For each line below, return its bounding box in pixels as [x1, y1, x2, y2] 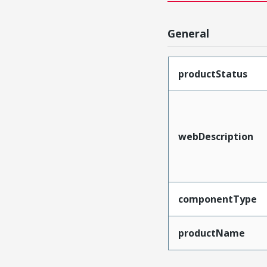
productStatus [178, 67, 247, 80]
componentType [178, 193, 257, 206]
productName [178, 226, 245, 240]
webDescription [178, 130, 253, 143]
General [167, 26, 210, 41]
